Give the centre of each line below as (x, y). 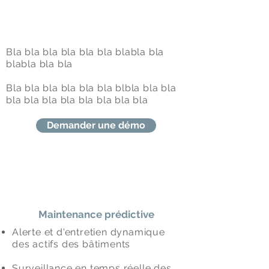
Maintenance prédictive (96, 214)
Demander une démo (96, 125)
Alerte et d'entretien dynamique (89, 232)
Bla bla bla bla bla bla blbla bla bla (91, 88)
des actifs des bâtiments (71, 244)
